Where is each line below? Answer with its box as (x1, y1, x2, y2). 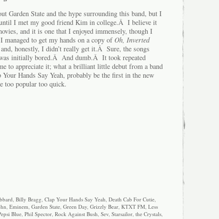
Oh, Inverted (114, 35, 150, 44)
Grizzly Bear (90, 202, 118, 210)
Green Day (63, 202, 87, 210)
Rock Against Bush (54, 210, 98, 218)
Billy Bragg (15, 195, 42, 203)
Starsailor (111, 210, 132, 218)
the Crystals (135, 210, 161, 218)
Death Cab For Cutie (108, 195, 154, 203)
